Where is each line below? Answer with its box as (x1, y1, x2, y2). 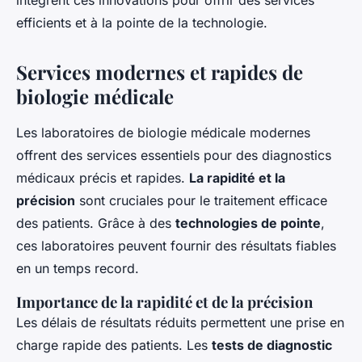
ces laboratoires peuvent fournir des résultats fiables (16, 238, 336, 255)
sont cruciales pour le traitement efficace (75, 192, 327, 209)
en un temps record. (16, 260, 139, 277)
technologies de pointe (175, 215, 321, 232)
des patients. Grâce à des (16, 215, 175, 232)
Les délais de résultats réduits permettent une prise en (16, 314, 344, 331)
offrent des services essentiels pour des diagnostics (16, 147, 331, 164)
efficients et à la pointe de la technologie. (16, 15, 267, 32)
